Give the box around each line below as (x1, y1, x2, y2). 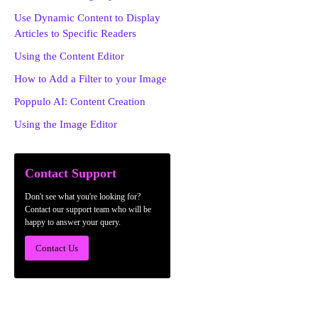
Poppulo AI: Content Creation (14, 96, 146, 107)
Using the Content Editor (14, 50, 124, 62)
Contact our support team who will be (25, 204, 151, 214)
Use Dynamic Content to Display (14, 12, 160, 23)
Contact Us (35, 243, 78, 253)
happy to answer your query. (25, 217, 121, 227)
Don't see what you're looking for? (25, 192, 141, 202)
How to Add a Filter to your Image (14, 73, 167, 84)
